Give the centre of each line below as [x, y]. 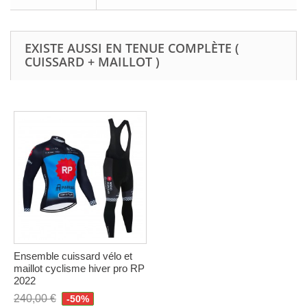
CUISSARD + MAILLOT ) [92, 62]
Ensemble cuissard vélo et [73, 256]
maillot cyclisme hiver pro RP [79, 269]
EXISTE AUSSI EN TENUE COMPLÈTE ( [132, 48]
